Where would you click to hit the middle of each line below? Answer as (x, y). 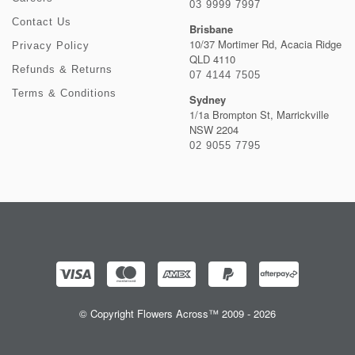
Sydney (208, 99)
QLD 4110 (212, 59)
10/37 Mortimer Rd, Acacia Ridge (265, 44)
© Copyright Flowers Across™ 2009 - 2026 (177, 313)
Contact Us (42, 22)
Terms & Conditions (64, 93)
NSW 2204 (214, 130)
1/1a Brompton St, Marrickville (259, 115)
